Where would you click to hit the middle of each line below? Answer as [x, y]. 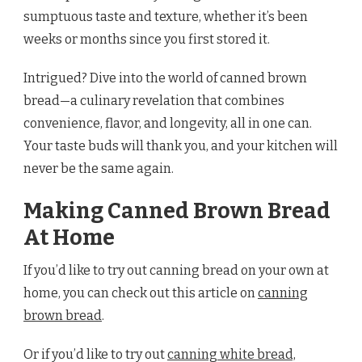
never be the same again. [99, 168]
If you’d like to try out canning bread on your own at [176, 270]
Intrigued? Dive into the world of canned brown [165, 78]
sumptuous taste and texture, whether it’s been [166, 16]
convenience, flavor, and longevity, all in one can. [168, 123]
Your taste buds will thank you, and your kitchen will [181, 145]
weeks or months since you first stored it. [147, 39]
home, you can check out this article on [141, 293]
